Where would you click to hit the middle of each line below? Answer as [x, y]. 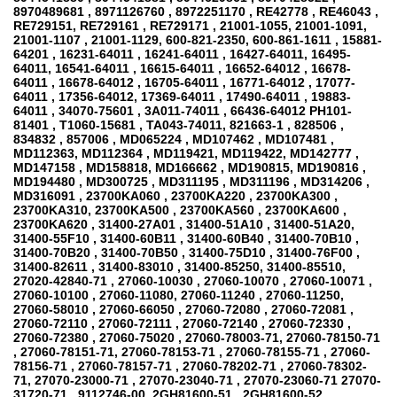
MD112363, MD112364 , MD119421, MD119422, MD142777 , [186, 154]
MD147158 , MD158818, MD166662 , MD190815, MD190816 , [190, 168]
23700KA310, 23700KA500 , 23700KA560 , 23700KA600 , [180, 210]
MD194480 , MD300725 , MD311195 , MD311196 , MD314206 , [191, 182]
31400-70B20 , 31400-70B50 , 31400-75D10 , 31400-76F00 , [187, 253]
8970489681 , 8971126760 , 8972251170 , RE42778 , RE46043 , [196, 12]
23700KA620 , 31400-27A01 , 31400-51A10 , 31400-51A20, [184, 225]
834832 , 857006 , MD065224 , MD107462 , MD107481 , [174, 140]
